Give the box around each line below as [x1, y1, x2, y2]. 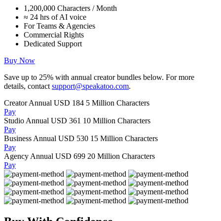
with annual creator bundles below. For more [53, 73, 194, 82]
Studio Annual [4, 116, 51, 125]
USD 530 [58, 134, 88, 143]
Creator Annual [4, 99, 54, 108]
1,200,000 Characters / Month [24, 4, 117, 13]
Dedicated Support [24, 39, 82, 48]
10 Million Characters [83, 116, 150, 125]
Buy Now [4, 56, 35, 65]
